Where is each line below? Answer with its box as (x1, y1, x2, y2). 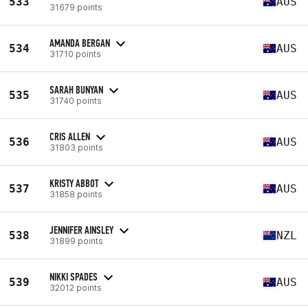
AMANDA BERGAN (49, 36, 110, 49)
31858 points (49, 188, 102, 199)
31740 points (49, 95, 102, 106)
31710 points (49, 48, 101, 59)
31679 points (49, 1, 102, 12)
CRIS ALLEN (49, 129, 90, 143)
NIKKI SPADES (49, 269, 98, 283)
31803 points (49, 142, 103, 153)
